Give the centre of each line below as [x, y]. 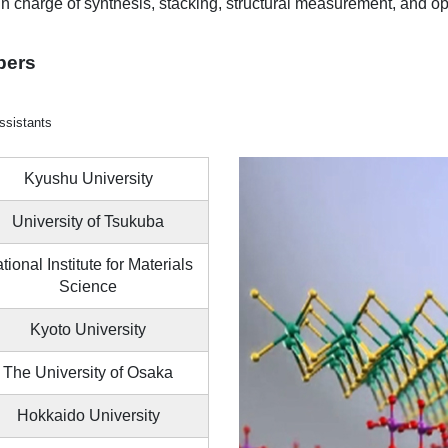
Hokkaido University [88, 416]
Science [88, 287]
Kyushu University [88, 179]
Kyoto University [88, 330]
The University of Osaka [88, 373]
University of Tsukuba [88, 222]
